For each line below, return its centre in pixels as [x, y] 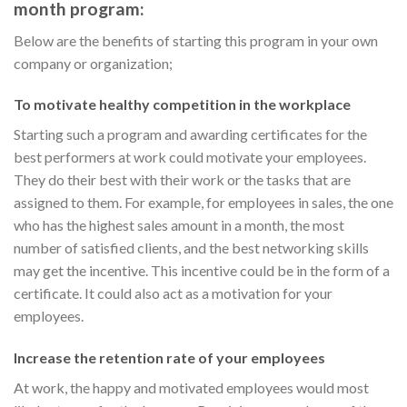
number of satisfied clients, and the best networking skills [191, 248]
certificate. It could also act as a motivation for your [173, 293]
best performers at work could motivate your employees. [190, 157]
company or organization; [93, 63]
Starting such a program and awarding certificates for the [190, 134]
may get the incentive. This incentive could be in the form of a [202, 271]
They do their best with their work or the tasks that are [182, 180]
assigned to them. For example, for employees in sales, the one [203, 203]
